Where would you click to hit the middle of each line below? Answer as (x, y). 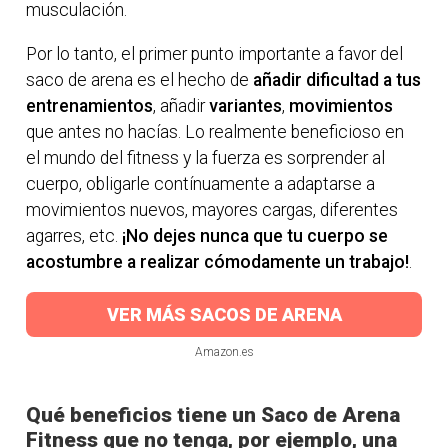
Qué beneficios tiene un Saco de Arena (213, 415)
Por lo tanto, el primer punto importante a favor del (215, 53)
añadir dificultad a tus (337, 79)
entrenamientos (90, 105)
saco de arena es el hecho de (140, 79)
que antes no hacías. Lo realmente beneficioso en (215, 131)
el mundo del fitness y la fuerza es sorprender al (206, 157)
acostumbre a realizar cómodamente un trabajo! (218, 261)
